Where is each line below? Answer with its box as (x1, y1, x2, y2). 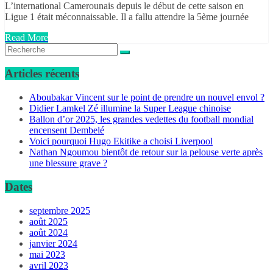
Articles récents (5, 67, 79, 80)
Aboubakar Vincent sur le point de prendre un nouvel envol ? (29, 92, 264, 103)
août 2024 (29, 227, 68, 238)
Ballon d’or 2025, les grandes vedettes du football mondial (29, 114, 253, 125)
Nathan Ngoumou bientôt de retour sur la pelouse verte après (29, 147, 263, 158)
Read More (5, 32, 48, 43)
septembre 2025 (29, 205, 90, 216)
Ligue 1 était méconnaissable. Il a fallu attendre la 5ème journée (5, 11, 249, 22)
